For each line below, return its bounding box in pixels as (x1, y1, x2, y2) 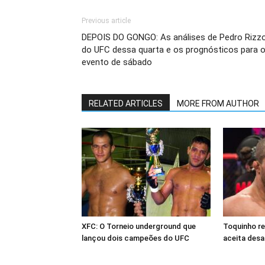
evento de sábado (82, 57, 152, 67)
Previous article (82, 17, 131, 25)
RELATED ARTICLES (89, 99, 163, 108)
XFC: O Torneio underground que (82, 222, 196, 231)
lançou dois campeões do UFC (82, 234, 189, 243)
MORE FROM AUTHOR (177, 99, 259, 108)
